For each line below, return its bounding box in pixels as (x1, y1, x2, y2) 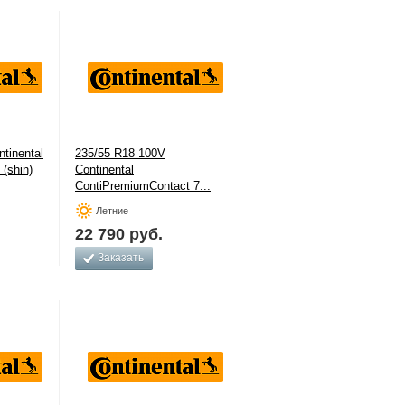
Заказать (98, 251, 144, 264)
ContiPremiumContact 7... (75, 179, 211, 193)
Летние (96, 205, 128, 216)
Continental (75, 163, 134, 176)
